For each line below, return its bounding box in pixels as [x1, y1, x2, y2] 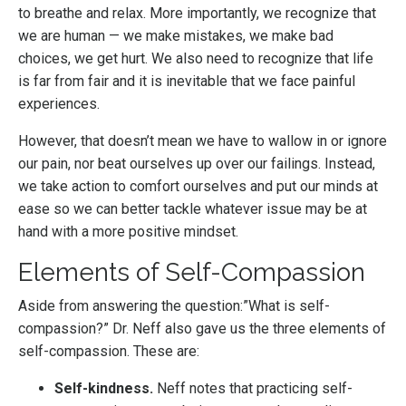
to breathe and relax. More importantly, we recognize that [18, 5, 376, 23]
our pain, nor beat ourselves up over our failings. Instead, [18, 155, 375, 173]
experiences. [18, 95, 100, 113]
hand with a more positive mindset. [18, 223, 238, 241]
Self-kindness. [54, 380, 153, 398]
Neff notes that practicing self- [153, 380, 353, 398]
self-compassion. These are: [18, 343, 199, 361]
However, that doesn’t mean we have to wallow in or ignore [18, 132, 387, 150]
